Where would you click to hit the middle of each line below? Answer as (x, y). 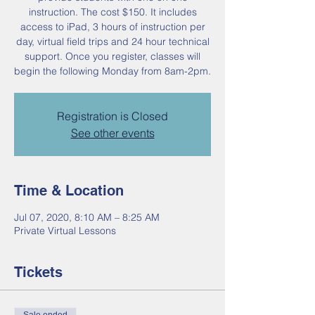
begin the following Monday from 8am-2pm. (112, 71)
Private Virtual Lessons (65, 231)
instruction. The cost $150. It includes (112, 12)
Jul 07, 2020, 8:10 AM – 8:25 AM (87, 218)
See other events (112, 133)
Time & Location (69, 191)
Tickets (38, 272)
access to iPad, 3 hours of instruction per (112, 27)
